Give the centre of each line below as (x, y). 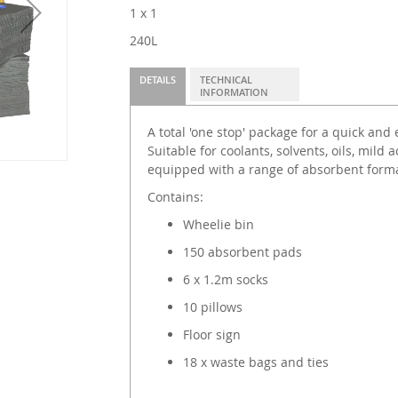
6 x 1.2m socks (225, 280)
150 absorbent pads (242, 252)
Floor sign (211, 335)
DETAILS (157, 80)
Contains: (175, 197)
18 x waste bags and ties (255, 362)
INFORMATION (234, 92)
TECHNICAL (226, 80)
